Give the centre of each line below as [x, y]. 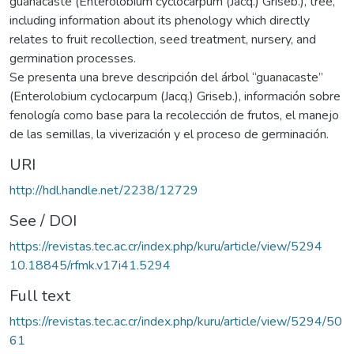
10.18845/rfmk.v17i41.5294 [90, 265]
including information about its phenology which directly [160, 20]
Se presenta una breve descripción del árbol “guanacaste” [166, 77]
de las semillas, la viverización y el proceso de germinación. [169, 134]
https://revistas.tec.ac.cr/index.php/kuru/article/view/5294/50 [176, 321]
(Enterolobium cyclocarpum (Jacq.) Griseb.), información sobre [175, 96]
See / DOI [43, 220]
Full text [40, 296]
